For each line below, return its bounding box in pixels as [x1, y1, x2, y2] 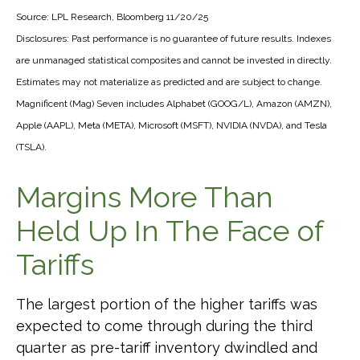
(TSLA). [16, 141, 47, 153]
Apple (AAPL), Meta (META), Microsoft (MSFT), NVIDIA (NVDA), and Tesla [16, 120, 327, 132]
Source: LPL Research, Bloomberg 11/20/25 [16, 11, 208, 23]
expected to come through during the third [16, 317, 313, 335]
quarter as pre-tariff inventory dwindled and [16, 339, 317, 357]
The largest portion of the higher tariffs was [16, 296, 317, 313]
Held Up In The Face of [16, 214, 323, 248]
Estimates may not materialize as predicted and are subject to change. [16, 76, 322, 88]
